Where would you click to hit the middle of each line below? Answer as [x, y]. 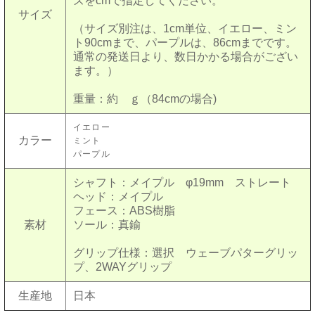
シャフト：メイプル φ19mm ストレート [182, 182]
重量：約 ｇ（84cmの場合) [145, 98]
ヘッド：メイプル [118, 196]
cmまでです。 [261, 42]
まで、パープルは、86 [169, 42]
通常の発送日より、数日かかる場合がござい [186, 56]
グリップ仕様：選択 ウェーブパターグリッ [186, 252]
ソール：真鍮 [107, 224]
